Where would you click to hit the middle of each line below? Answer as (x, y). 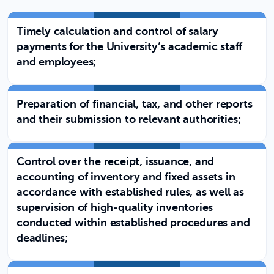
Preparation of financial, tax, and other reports (135, 105)
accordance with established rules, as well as (130, 193)
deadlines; (43, 239)
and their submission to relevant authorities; (129, 120)
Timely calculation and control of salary (117, 32)
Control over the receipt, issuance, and (116, 162)
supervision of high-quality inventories (115, 208)
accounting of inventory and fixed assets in (126, 177)
